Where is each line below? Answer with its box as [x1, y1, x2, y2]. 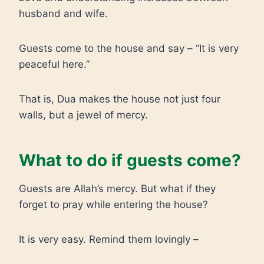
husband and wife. [19, 8, 108, 19]
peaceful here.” [19, 58, 90, 70]
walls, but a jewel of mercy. [19, 109, 148, 121]
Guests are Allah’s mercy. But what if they [19, 183, 216, 194]
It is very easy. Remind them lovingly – [19, 233, 199, 245]
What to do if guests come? [19, 150, 241, 170]
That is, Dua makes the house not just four [19, 93, 220, 105]
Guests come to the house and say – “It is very [19, 42, 239, 54]
